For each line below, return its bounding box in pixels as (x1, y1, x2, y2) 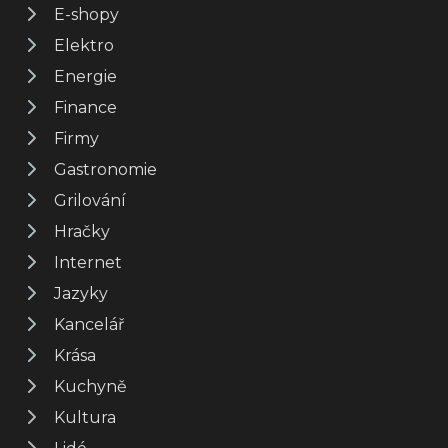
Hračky (54, 221, 110, 241)
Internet (54, 252, 122, 272)
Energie (54, 66, 117, 86)
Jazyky (54, 283, 108, 303)
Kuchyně (54, 376, 127, 396)
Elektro (54, 35, 114, 55)
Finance (54, 97, 117, 117)
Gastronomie (54, 159, 157, 179)
